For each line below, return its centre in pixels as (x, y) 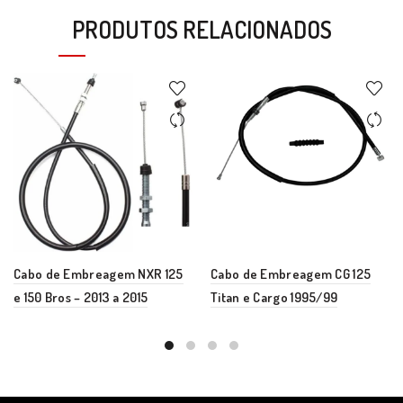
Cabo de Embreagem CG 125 (291, 274)
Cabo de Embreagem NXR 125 (99, 274)
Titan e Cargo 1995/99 (274, 297)
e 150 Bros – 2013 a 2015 (81, 297)
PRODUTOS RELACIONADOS (201, 29)
